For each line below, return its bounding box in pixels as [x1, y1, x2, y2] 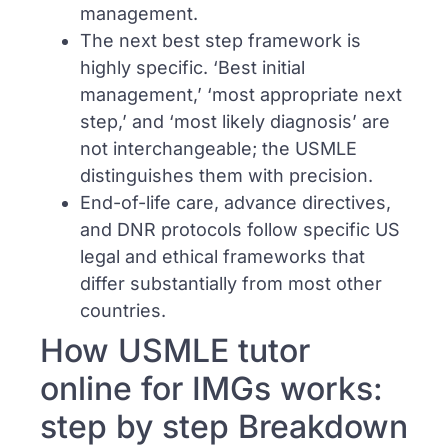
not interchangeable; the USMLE [80, 137, 357, 159]
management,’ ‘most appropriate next [80, 83, 402, 105]
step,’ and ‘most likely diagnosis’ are [80, 110, 390, 132]
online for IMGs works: [40, 368, 383, 408]
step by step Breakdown [40, 406, 408, 446]
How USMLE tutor [40, 330, 310, 370]
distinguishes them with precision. [80, 164, 373, 186]
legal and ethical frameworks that [80, 245, 365, 267]
